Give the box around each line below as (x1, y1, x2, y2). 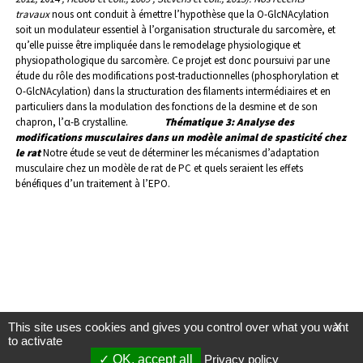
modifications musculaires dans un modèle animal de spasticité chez (15, 130, 346, 145)
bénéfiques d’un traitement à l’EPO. (15, 177, 170, 191)
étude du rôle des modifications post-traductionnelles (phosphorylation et (15, 69, 339, 83)
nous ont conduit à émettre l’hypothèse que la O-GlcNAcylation (49, 7, 329, 22)
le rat (15, 146, 41, 160)
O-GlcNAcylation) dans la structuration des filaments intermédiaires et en (15, 84, 331, 99)
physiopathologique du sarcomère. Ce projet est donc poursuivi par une (15, 53, 330, 68)
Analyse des (237, 115, 294, 130)
